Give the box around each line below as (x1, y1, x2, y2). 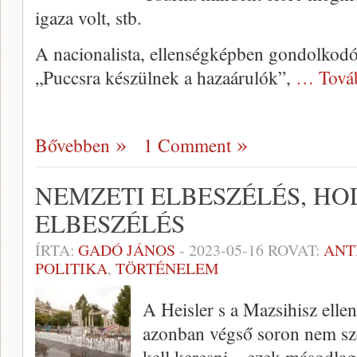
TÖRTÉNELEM (116, 257, 219, 280)
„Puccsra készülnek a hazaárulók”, (35, 65, 296, 91)
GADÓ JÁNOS (78, 239, 175, 261)
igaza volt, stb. (35, 5, 142, 31)
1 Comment (143, 132, 231, 159)
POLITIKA (35, 257, 108, 280)
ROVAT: (264, 239, 324, 261)
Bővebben (35, 132, 110, 159)
